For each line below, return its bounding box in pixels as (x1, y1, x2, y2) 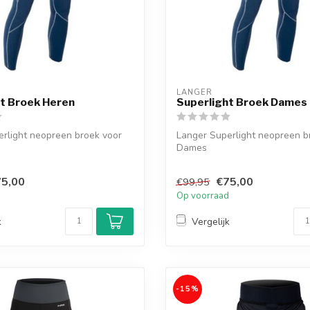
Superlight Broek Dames (176, 95, 307, 109)
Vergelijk (192, 215, 230, 228)
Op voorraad (176, 190, 229, 203)
